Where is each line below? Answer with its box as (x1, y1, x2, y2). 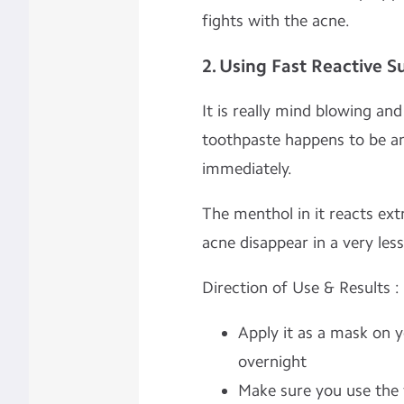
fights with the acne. (201, 10, 350, 31)
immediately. (201, 158, 300, 179)
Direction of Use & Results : (201, 277, 399, 298)
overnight (237, 351, 307, 372)
